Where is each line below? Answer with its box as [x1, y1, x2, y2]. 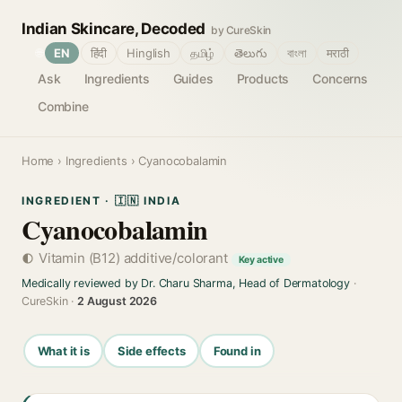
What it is [37, 343, 90, 358]
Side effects [117, 343, 186, 358]
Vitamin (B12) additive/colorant [39, 249, 232, 267]
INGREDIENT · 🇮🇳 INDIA [22, 194, 181, 207]
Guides [172, 71, 214, 86]
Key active [238, 254, 284, 266]
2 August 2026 [77, 294, 157, 308]
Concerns [312, 71, 368, 86]
